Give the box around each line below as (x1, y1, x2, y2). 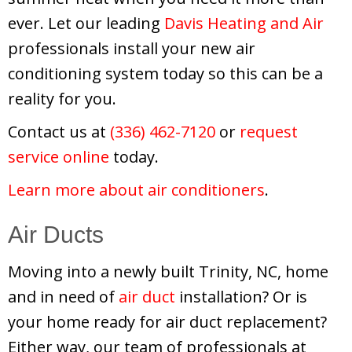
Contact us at (8, 120, 110, 142)
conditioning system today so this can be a (8, 62, 323, 84)
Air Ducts (8, 221, 104, 247)
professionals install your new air (8, 37, 255, 59)
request (240, 120, 298, 142)
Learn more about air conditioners (8, 178, 265, 200)
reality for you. (8, 87, 116, 109)
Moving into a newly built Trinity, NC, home (8, 260, 328, 282)
